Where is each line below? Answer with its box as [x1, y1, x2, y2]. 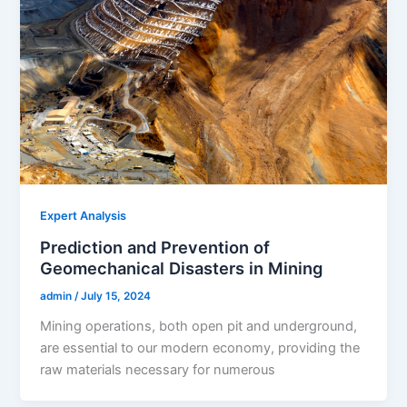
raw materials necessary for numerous [40, 361, 276, 378]
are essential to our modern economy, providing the [40, 339, 361, 356]
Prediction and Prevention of [40, 237, 271, 258]
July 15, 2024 [81, 289, 152, 303]
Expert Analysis [40, 209, 127, 223]
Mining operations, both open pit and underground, [40, 317, 358, 334]
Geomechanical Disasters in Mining [40, 258, 323, 279]
